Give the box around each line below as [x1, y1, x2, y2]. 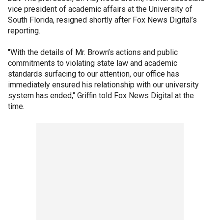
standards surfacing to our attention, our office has [8, 69, 179, 79]
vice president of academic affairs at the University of [8, 4, 192, 14]
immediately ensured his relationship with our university [8, 80, 199, 89]
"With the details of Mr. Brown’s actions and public [8, 47, 178, 57]
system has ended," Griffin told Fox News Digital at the [8, 90, 194, 100]
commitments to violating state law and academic [8, 58, 177, 68]
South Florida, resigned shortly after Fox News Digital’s [8, 15, 197, 25]
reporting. [8, 26, 40, 35]
